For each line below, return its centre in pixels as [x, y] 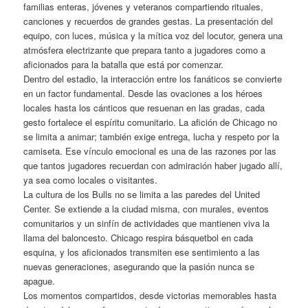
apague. [40, 280]
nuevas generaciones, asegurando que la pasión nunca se [139, 266]
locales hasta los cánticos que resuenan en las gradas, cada [144, 107]
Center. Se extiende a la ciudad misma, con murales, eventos [146, 208]
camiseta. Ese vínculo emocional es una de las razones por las [150, 151]
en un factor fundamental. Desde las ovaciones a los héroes [143, 93]
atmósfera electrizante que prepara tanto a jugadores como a [145, 49]
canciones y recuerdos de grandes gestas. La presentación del [148, 21]
